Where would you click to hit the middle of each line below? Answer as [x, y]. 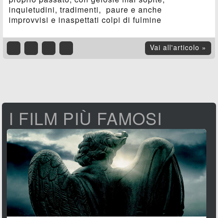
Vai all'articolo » [178, 47]
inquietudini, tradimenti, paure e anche [86, 10]
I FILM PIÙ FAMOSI [86, 118]
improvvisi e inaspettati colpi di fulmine [85, 20]
